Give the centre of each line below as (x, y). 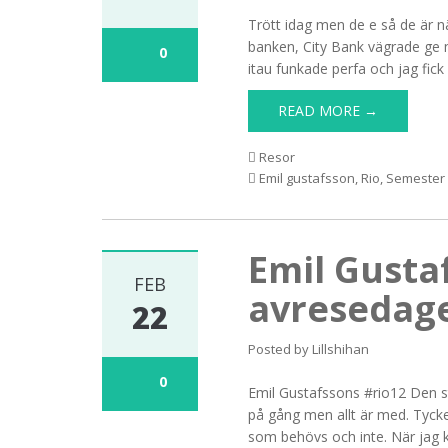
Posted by (280, 349)
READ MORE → (328, 110)
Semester (416, 178)
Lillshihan (341, 349)
